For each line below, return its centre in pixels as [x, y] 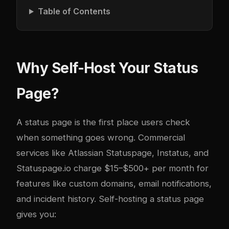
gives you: [36, 214]
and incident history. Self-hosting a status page [110, 199]
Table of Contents [74, 11]
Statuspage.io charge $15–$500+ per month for [112, 168]
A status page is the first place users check [103, 122]
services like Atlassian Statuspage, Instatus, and [112, 153]
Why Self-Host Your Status [107, 68]
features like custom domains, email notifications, [114, 184]
